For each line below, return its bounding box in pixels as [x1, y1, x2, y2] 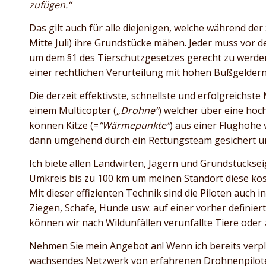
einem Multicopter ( [29, 104, 116, 118]
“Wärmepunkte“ [99, 119, 170, 132]
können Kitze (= [29, 119, 99, 132]
